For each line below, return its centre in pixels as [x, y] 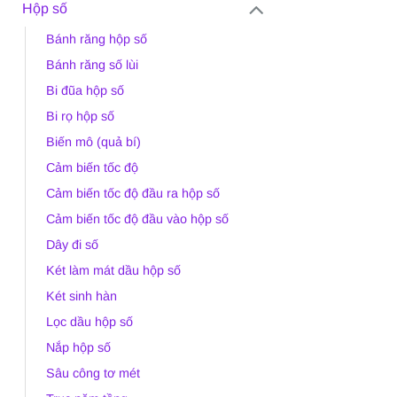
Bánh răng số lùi [92, 64]
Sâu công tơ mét [93, 373]
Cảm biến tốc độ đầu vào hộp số [137, 218]
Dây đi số [72, 244]
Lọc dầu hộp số [90, 321]
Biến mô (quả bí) [93, 141]
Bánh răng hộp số [97, 39]
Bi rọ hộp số [80, 116]
